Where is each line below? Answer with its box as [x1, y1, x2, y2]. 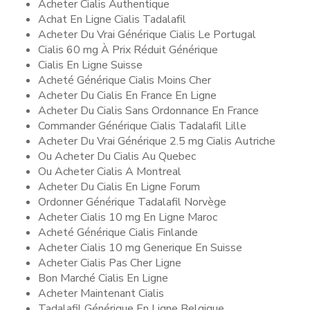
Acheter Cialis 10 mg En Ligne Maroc [38, 210, 217, 225]
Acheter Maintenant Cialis [38, 286, 164, 301]
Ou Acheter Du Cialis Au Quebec [38, 149, 196, 164]
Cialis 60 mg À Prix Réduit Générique [38, 42, 218, 57]
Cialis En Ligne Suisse [38, 57, 143, 73]
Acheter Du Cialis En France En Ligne [38, 88, 217, 103]
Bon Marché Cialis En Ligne [38, 271, 168, 286]
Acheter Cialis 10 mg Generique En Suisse [38, 240, 242, 255]
